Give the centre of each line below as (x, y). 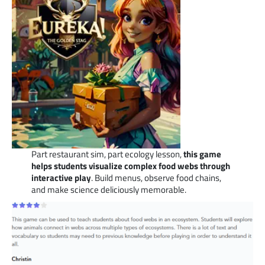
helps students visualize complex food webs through (130, 166)
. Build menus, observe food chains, (156, 177)
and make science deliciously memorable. (109, 189)
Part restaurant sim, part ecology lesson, (107, 154)
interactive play (61, 177)
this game (202, 154)
